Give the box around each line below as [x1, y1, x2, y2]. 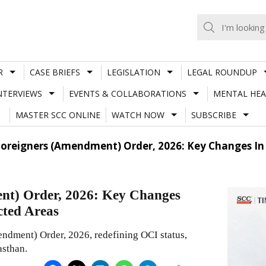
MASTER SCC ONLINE [15, 109, 100, 121]
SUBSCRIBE [191, 109, 236, 121]
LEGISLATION [106, 66, 160, 78]
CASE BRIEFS [29, 66, 80, 78]
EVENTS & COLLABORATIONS [68, 87, 186, 99]
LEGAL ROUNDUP [186, 66, 257, 78]
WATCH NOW [111, 109, 164, 121]
